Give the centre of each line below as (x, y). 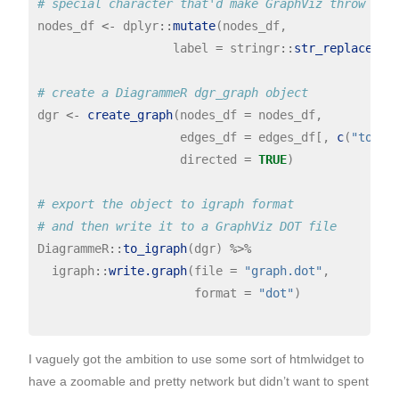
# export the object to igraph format (165, 204)
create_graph (130, 114)
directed (140, 159)
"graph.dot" (283, 270)
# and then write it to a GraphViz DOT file (187, 226)
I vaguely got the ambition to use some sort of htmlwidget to (196, 358)
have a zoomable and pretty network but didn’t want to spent (199, 381)
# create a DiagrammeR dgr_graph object (172, 92)
